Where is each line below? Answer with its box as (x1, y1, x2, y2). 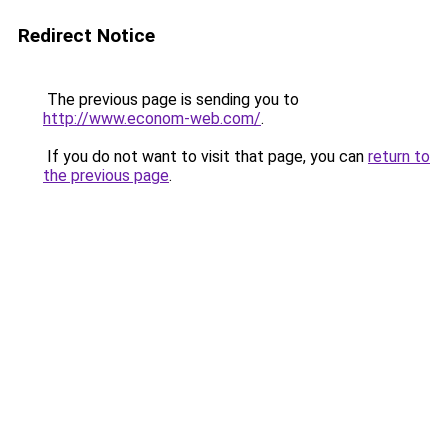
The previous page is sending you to (43, 90, 299, 109)
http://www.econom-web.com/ (43, 109, 261, 128)
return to (368, 147, 430, 166)
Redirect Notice (18, 24, 155, 47)
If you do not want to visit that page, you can (43, 147, 368, 166)
